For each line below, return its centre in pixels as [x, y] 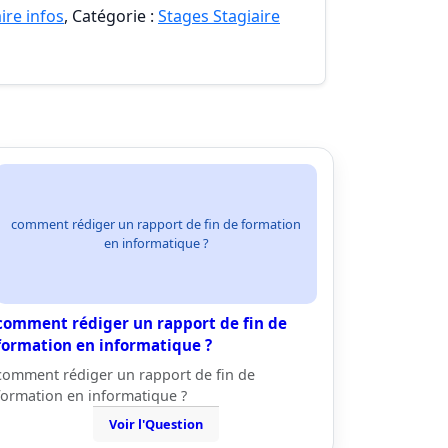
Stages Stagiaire [219, 16]
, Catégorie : [111, 16]
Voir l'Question [156, 424]
